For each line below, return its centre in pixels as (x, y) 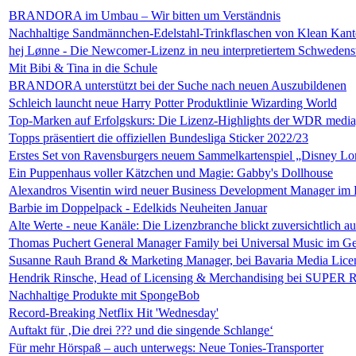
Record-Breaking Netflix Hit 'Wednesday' (114, 313)
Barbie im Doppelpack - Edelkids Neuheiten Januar (138, 208)
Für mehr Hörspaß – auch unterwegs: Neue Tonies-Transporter (166, 348)
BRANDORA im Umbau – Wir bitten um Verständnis (145, 15)
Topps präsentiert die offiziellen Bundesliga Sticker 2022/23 (159, 138)
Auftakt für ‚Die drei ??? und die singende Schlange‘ (141, 330)
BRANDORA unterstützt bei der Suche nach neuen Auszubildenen (178, 85)
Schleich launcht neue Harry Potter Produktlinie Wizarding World (173, 103)
